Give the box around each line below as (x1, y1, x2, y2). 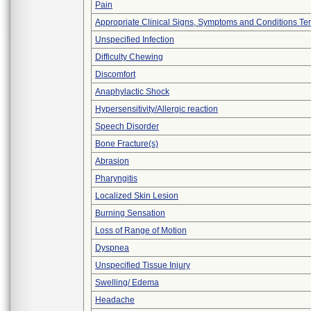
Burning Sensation (95, 208, 165, 218)
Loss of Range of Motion (95, 226, 187, 235)
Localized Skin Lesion (95, 191, 178, 201)
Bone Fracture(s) (95, 139, 158, 149)
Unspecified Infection (95, 35, 174, 44)
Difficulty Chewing (95, 52, 163, 62)
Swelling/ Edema (95, 278, 159, 287)
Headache (95, 295, 135, 305)
